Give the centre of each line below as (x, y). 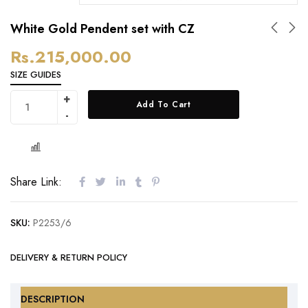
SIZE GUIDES (36, 74)
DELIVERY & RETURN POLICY (69, 257)
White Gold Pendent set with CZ (102, 29)
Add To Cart (163, 104)
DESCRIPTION (53, 299)
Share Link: (36, 181)
